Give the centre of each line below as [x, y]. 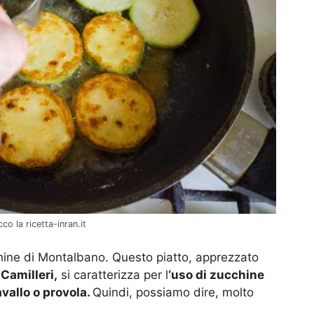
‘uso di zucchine [216, 274]
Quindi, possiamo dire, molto [173, 292]
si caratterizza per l [113, 274]
